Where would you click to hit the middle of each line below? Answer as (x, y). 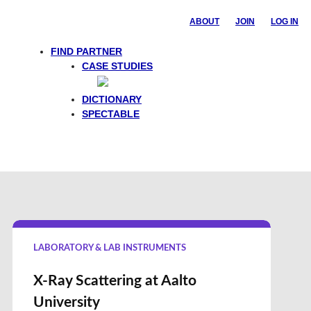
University (66, 302)
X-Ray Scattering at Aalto (115, 281)
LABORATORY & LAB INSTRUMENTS (109, 248)
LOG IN (285, 22)
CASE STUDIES (117, 66)
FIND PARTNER (86, 51)
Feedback (279, 80)
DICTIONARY (112, 99)
